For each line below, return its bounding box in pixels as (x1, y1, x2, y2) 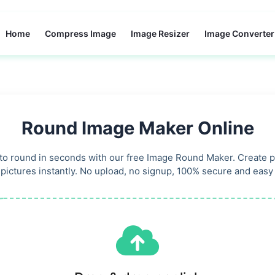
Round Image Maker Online (21, 117, 254, 139)
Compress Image (45, 28, 116, 39)
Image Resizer (131, 28, 190, 39)
